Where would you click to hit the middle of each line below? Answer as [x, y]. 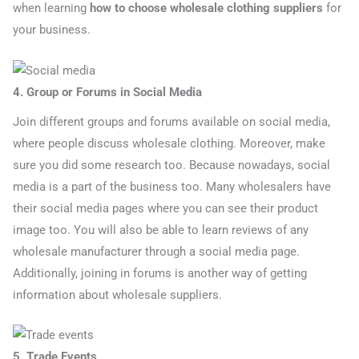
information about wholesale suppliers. [117, 294]
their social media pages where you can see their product [165, 208]
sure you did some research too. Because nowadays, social [171, 165]
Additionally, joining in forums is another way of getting [160, 273]
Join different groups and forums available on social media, [171, 121]
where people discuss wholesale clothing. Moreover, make [169, 143]
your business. [52, 30]
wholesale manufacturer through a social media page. [156, 251]
